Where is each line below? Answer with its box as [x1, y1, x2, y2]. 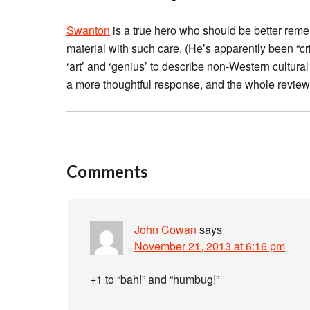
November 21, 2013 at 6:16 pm [134, 238, 285, 254]
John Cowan [134, 221, 197, 237]
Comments [66, 161, 148, 181]
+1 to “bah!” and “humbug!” [90, 271, 219, 287]
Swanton [66, 22, 110, 38]
